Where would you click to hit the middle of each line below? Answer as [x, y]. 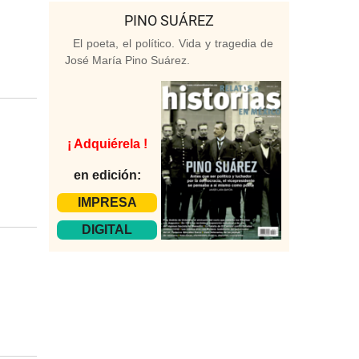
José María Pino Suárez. [127, 61]
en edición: [107, 175]
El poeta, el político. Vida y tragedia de [173, 44]
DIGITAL [107, 229]
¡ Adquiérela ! [107, 143]
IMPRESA [107, 202]
